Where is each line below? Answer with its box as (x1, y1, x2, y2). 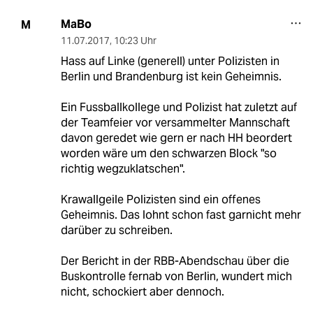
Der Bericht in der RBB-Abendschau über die (60, 254, 289, 269)
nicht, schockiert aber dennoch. (60, 284, 224, 300)
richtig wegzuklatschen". (60, 161, 185, 177)
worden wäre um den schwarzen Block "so (60, 146, 277, 161)
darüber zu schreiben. (60, 223, 173, 238)
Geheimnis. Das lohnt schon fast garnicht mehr (60, 208, 301, 223)
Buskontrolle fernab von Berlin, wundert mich (60, 269, 292, 284)
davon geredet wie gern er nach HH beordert (60, 131, 292, 146)
